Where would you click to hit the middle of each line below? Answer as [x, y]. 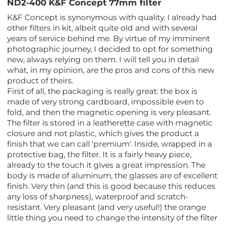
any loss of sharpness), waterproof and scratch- [98, 196]
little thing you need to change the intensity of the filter [113, 217]
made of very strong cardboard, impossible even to [106, 101]
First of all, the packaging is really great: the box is [102, 91]
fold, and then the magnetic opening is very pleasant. [109, 112]
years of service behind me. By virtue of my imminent [109, 38]
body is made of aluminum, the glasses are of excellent [113, 175]
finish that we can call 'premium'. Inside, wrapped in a [110, 144]
